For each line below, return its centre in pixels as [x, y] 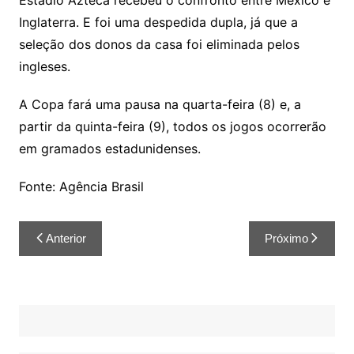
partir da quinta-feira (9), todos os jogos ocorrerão [172, 127]
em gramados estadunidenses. [109, 149]
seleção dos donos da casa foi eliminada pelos [159, 45]
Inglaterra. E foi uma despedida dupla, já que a [158, 23]
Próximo [287, 239]
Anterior [66, 239]
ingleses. [44, 67]
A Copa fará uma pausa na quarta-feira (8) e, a [160, 105]
